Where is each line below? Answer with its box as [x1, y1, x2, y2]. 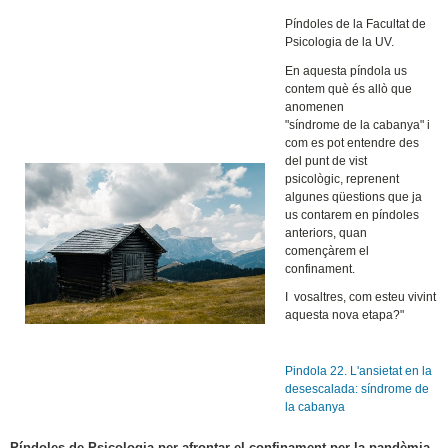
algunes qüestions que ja [285, 189, 423, 204]
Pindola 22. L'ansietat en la [285, 363, 433, 378]
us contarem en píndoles [285, 207, 420, 222]
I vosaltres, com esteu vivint [285, 289, 437, 304]
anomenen [285, 99, 345, 114]
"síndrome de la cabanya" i [285, 117, 431, 132]
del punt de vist [285, 153, 368, 168]
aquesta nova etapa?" [285, 307, 405, 322]
